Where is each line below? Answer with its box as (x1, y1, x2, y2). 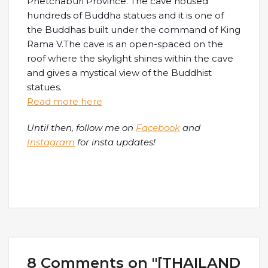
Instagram (27, 136, 75, 148)
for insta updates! (75, 136, 156, 148)
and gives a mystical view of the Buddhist (27, 66, 212, 78)
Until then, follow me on (27, 121, 136, 133)
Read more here (27, 95, 102, 107)
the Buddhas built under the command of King (27, 23, 240, 35)
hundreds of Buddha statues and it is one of (27, 9, 224, 21)
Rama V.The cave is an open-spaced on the (27, 38, 223, 50)
